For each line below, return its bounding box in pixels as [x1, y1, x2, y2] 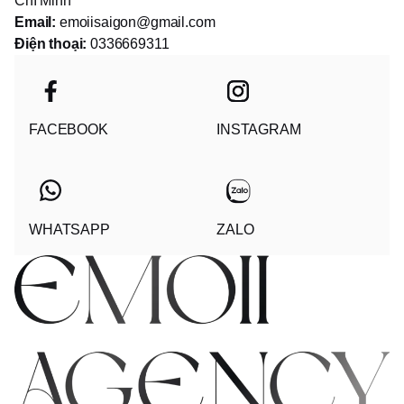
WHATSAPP [29, 222, 110, 237]
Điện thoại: [14, 36, 87, 51]
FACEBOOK [29, 122, 108, 137]
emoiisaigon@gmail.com [56, 14, 216, 30]
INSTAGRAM [216, 122, 301, 137]
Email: [14, 14, 57, 30]
